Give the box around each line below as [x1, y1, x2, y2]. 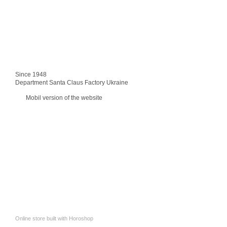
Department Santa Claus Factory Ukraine [15, 79, 128, 87]
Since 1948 [15, 71, 47, 79]
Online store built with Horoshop [15, 215, 93, 222]
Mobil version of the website [24, 94, 102, 102]
